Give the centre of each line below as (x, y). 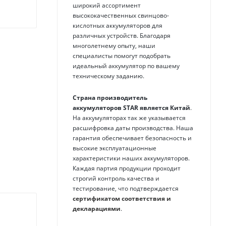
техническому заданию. (108, 76)
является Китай (165, 108)
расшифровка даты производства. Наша (133, 128)
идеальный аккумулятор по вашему (126, 66)
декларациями (97, 209)
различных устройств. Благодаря (122, 35)
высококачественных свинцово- (121, 15)
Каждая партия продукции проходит (127, 168)
